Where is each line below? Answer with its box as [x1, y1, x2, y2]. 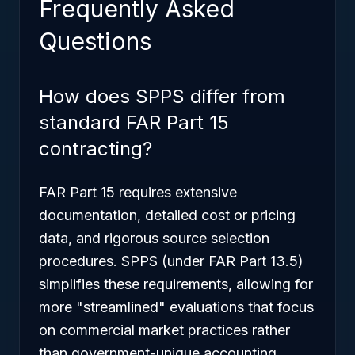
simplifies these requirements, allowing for [39, 276, 313, 292]
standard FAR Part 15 [39, 111, 229, 134]
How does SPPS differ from [39, 85, 285, 108]
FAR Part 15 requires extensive [39, 184, 237, 200]
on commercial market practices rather [39, 322, 290, 338]
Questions [39, 27, 151, 55]
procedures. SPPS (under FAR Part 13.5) [39, 253, 303, 269]
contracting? [39, 137, 152, 160]
